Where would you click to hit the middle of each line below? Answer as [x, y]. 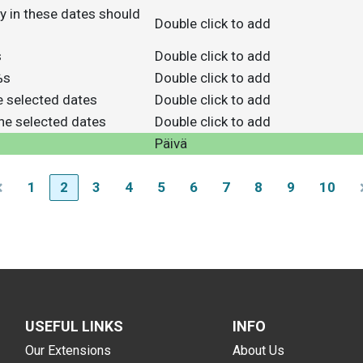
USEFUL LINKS [74, 326]
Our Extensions [68, 350]
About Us [258, 350]
